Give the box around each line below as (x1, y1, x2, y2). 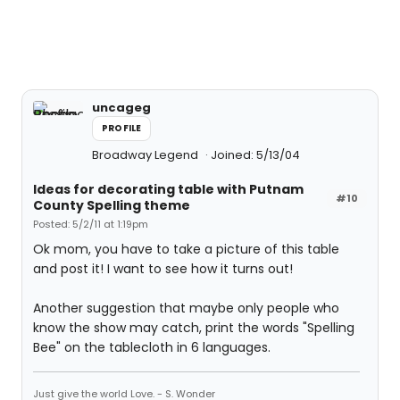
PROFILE (102, 121, 142, 135)
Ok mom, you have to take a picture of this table (33, 239, 339, 258)
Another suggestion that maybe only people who (33, 298, 339, 317)
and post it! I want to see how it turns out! (33, 259, 293, 278)
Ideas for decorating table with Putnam (33, 179, 304, 198)
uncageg (92, 98, 151, 116)
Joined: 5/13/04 (211, 146, 300, 163)
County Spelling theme (33, 196, 190, 214)
